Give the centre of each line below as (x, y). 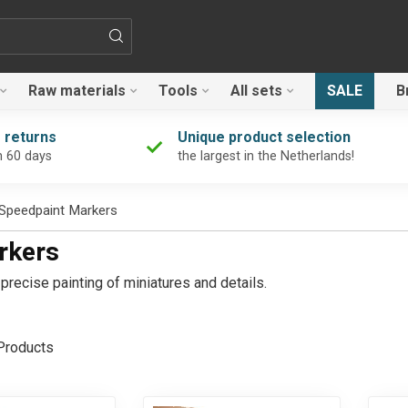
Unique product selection (264, 137)
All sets (256, 91)
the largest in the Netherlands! (265, 156)
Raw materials (77, 91)
